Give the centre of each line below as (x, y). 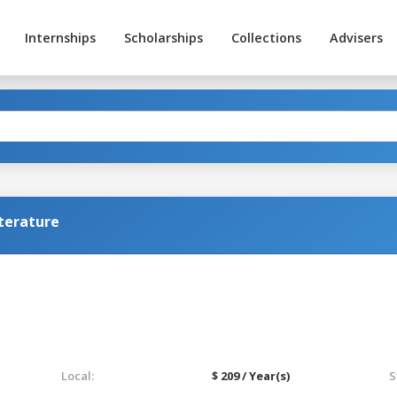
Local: (78, 375)
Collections (266, 38)
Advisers (356, 38)
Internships (60, 38)
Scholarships (163, 38)
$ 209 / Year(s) (251, 375)
